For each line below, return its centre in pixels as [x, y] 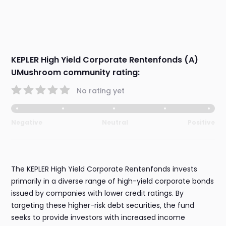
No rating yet [101, 91]
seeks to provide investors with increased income [98, 218]
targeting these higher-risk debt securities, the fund [103, 206]
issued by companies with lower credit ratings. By [98, 193]
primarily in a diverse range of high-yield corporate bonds [113, 181]
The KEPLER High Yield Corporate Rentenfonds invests [104, 169]
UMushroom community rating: [76, 73]
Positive [201, 123]
